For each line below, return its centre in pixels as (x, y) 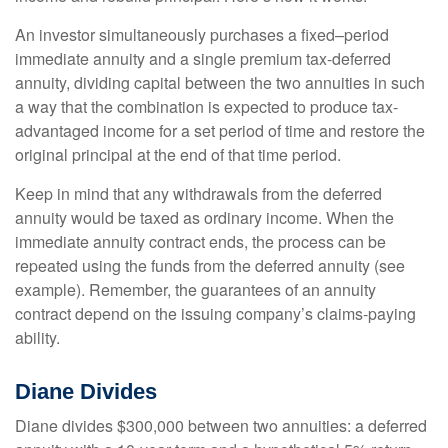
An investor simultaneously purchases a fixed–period (202, 34)
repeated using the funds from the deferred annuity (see (210, 265)
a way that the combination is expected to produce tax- (206, 106)
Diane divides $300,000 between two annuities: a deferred (221, 425)
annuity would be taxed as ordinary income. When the (204, 217)
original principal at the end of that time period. (178, 154)
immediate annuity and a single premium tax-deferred (203, 58)
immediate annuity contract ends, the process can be (200, 241)
